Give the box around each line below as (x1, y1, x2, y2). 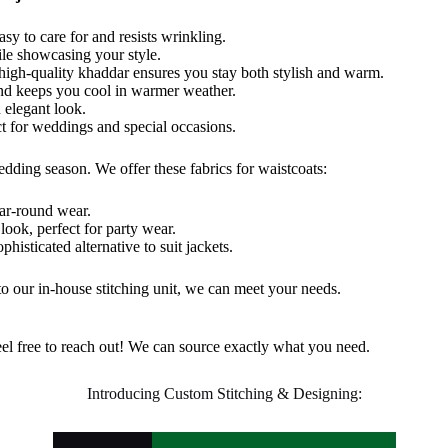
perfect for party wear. (33, 220, 177, 237)
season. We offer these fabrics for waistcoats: (41, 160, 328, 177)
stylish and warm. (269, 64, 385, 81)
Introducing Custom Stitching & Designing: (86, 385, 362, 402)
